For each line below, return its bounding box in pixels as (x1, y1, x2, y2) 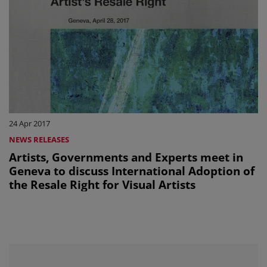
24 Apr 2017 (9, 117, 50, 129)
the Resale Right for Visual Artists (9, 176, 195, 193)
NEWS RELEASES (9, 133, 69, 145)
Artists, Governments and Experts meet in (9, 148, 243, 165)
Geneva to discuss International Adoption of (9, 162, 254, 179)
